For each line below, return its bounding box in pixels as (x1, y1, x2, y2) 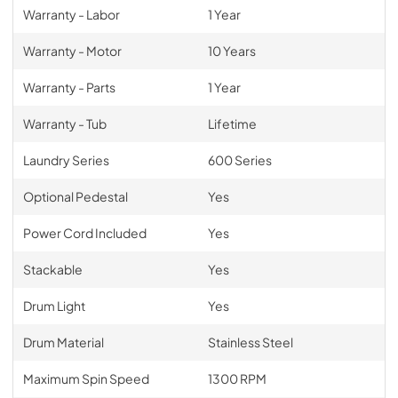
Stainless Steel (207, 334, 293, 350)
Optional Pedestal (22, 188, 128, 204)
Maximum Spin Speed (22, 370, 149, 386)
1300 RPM (207, 370, 267, 386)
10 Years (207, 43, 256, 59)
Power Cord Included (22, 225, 147, 241)
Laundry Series (22, 152, 109, 168)
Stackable (22, 261, 83, 277)
